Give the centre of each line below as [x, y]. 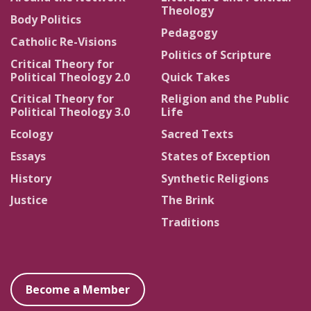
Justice [29, 200]
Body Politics [46, 19]
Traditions [190, 222]
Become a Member [78, 290]
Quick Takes [195, 77]
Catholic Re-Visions [64, 41]
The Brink [188, 200]
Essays [28, 156]
